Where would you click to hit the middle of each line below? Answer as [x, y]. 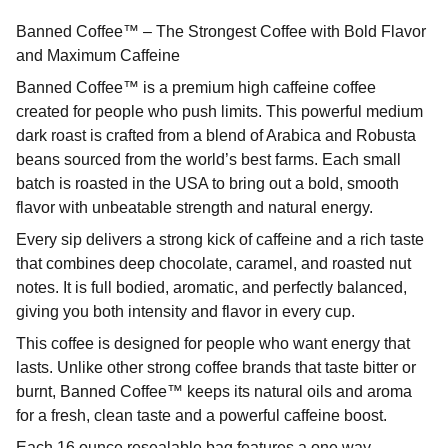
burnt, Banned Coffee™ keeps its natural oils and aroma [214, 391]
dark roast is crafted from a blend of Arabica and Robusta [216, 135]
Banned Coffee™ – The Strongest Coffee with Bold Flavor [221, 31]
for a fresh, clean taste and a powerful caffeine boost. [201, 415]
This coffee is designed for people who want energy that [213, 343]
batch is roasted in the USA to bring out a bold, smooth [207, 183]
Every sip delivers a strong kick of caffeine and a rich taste [220, 239]
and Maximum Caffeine [98, 55]
